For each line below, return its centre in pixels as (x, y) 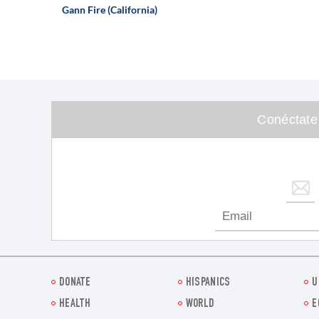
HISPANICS (208, 283)
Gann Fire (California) (110, 9)
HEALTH (75, 305)
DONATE (75, 283)
